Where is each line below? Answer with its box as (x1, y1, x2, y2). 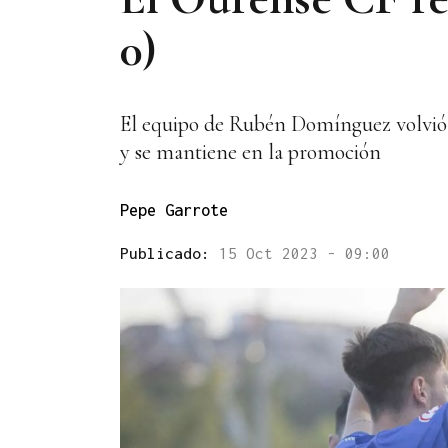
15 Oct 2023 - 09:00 (219, 244, 390, 263)
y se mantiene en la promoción (120, 139, 381, 166)
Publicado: (120, 244, 219, 263)
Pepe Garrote (120, 201, 228, 220)
